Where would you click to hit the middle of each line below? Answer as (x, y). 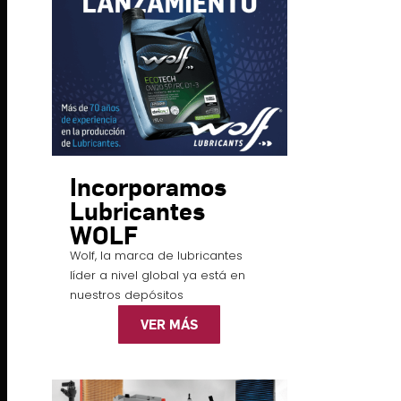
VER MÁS (170, 324)
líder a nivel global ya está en (157, 276)
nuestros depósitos (126, 295)
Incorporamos (148, 186)
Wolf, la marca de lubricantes (156, 256)
